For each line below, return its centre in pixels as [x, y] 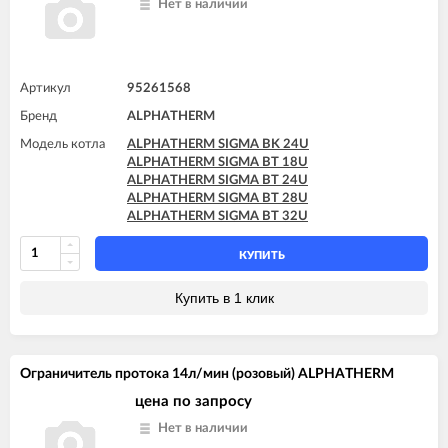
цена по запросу [193, 401]
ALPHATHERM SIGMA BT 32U [217, 216]
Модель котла [62, 144]
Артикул [45, 88]
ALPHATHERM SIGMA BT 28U [217, 198]
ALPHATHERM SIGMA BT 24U [217, 180]
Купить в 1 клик [224, 297]
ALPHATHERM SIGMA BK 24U [218, 144]
